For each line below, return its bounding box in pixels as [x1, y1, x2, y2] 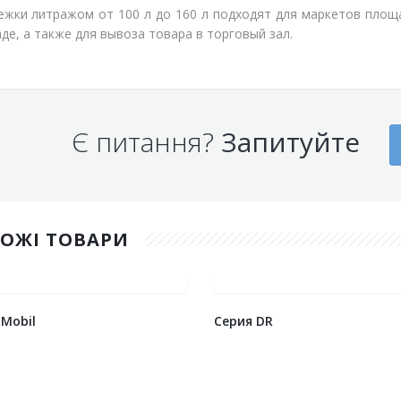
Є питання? [72, 124, 222, 161]
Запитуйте [221, 124, 361, 161]
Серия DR [213, 311, 273, 329]
